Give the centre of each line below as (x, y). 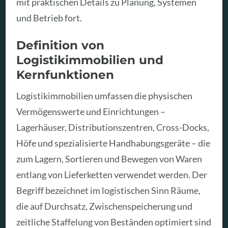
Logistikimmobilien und (90, 60)
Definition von (61, 45)
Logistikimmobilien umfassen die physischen (105, 96)
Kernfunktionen (65, 75)
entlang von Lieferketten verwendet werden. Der (112, 175)
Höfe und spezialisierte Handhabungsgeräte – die (113, 143)
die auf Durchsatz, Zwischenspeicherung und (105, 206)
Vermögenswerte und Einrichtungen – (91, 112)
